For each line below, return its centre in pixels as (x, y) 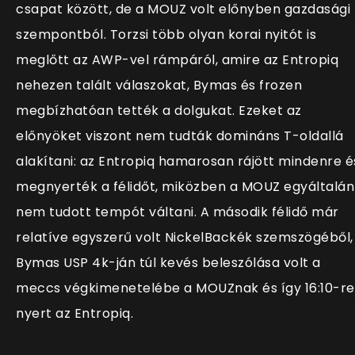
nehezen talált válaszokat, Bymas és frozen (159, 86)
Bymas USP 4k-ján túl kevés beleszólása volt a (168, 263)
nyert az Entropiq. (74, 314)
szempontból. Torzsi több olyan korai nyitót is (166, 35)
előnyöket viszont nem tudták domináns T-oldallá (180, 136)
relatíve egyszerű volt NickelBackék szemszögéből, (185, 238)
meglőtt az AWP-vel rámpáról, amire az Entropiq (177, 60)
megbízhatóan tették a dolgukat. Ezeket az (159, 111)
